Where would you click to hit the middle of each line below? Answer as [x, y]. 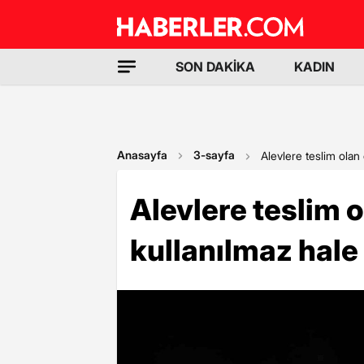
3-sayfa [214, 155]
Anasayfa [142, 155]
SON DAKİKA [215, 67]
